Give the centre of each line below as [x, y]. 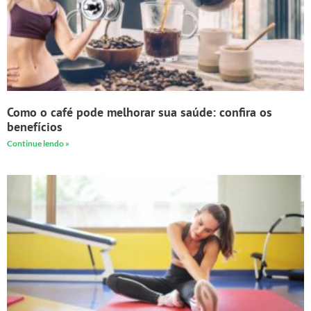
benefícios [35, 127]
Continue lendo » [38, 144]
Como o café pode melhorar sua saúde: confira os [140, 112]
